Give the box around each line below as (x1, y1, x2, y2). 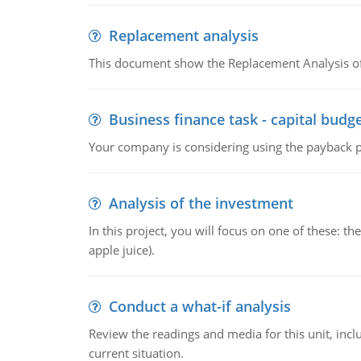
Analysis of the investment (108, 193, 293, 213)
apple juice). (88, 242, 155, 258)
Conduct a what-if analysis (108, 297, 291, 316)
